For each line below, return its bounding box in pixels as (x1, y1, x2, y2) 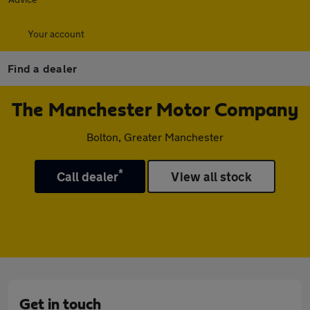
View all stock (171, 169, 253, 184)
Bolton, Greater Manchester (86, 130, 224, 143)
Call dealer (56, 169, 119, 184)
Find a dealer (8, 62, 77, 75)
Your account (28, 28, 84, 39)
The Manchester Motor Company (12, 101, 298, 120)
